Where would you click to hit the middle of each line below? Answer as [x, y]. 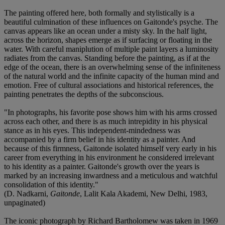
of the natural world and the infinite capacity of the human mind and [111, 76]
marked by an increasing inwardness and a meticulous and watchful [111, 175]
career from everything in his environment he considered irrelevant [109, 157]
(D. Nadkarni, [27, 193]
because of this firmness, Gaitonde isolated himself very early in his [110, 148]
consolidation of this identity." [51, 184]
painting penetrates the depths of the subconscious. [84, 94]
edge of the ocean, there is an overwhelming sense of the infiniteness [112, 67]
